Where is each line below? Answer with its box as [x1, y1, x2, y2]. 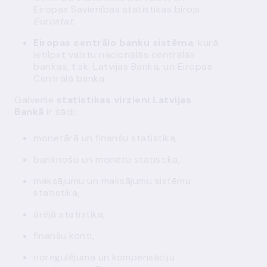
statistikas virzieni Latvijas [54, 94, 191, 106]
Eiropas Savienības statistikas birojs [33, 3, 200, 15]
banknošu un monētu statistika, [33, 153, 180, 166]
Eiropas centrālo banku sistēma [33, 36, 193, 49]
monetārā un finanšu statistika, [33, 132, 178, 144]
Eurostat [33, 15, 73, 27]
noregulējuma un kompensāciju [33, 251, 175, 263]
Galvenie [14, 94, 54, 106]
